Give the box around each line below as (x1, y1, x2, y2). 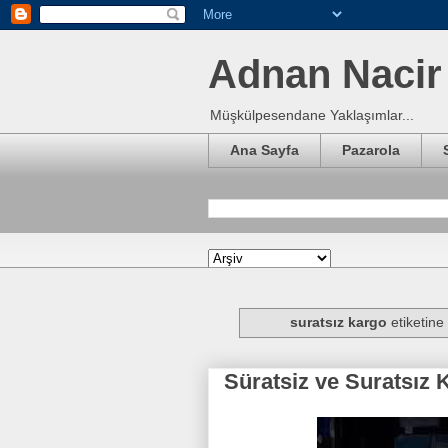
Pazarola (342, 142, 400, 159)
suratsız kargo (289, 314, 387, 331)
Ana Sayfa (230, 142, 299, 159)
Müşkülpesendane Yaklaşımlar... (210, 107, 414, 123)
